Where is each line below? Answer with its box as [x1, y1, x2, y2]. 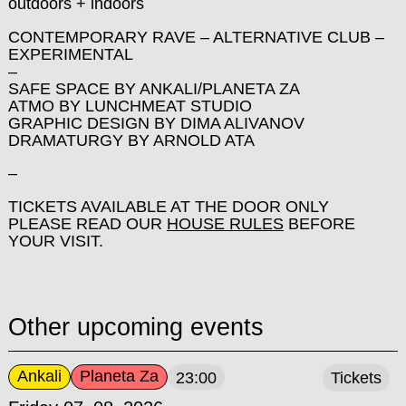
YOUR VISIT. [7, 232, 103, 251]
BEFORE [283, 215, 355, 234]
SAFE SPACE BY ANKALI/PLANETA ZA [7, 79, 300, 98]
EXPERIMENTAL [7, 44, 133, 63]
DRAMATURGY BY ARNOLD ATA [7, 130, 255, 150]
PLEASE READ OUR [7, 215, 167, 234]
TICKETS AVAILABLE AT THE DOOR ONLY [7, 198, 329, 217]
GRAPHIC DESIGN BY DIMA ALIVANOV [7, 113, 304, 132]
